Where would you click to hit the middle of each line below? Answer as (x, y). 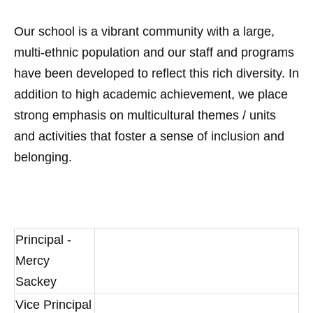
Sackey (36, 282)
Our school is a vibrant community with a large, (144, 31)
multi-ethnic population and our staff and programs (154, 52)
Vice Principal (53, 305)
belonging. (43, 157)
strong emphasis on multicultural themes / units (145, 115)
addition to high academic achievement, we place (151, 94)
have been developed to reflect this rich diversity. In (156, 73)
